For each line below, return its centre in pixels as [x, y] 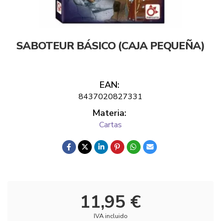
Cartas [110, 125]
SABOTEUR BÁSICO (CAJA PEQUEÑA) [110, 46]
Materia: [109, 113]
